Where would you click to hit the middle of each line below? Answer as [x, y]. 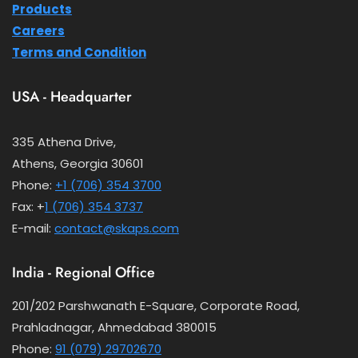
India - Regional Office [84, 273]
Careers [38, 31]
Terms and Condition [79, 53]
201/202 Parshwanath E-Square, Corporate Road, [156, 306]
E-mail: [33, 229]
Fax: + [28, 207]
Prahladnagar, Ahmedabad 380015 [114, 328]
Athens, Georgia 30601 [78, 164]
